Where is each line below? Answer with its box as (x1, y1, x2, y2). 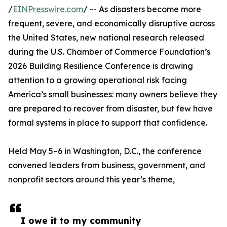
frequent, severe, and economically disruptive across (8, 18, 215, 29)
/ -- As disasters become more (83, 4, 201, 15)
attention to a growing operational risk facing (8, 75, 187, 86)
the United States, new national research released (8, 32, 204, 43)
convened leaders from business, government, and (8, 160, 205, 171)
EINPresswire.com (13, 4, 83, 15)
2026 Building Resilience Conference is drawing (8, 61, 193, 71)
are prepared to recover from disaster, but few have (8, 103, 213, 114)
